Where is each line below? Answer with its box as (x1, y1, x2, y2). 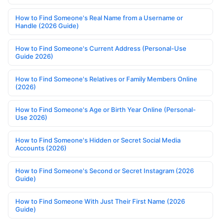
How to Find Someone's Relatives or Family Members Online (15, 75, 197, 83)
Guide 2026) (15, 52, 53, 61)
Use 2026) (15, 113, 47, 122)
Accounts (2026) (15, 144, 67, 152)
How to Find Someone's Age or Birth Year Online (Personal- (15, 106, 196, 114)
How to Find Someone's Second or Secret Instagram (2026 (15, 167, 194, 175)
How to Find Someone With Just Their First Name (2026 (15, 197, 185, 206)
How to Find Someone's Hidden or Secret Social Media (15, 136, 181, 145)
